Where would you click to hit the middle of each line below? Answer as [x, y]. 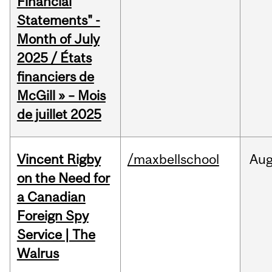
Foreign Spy [53, 216]
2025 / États [54, 58]
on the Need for [63, 178]
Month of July [58, 39]
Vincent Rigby [59, 159]
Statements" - [58, 20]
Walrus [38, 253]
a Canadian [51, 197]
